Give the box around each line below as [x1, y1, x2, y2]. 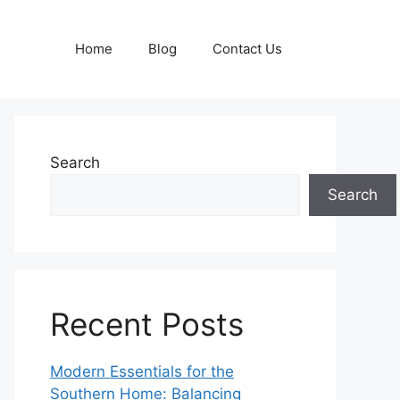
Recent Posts [50, 305, 244, 343]
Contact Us [212, 40, 282, 57]
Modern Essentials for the [50, 362, 234, 380]
